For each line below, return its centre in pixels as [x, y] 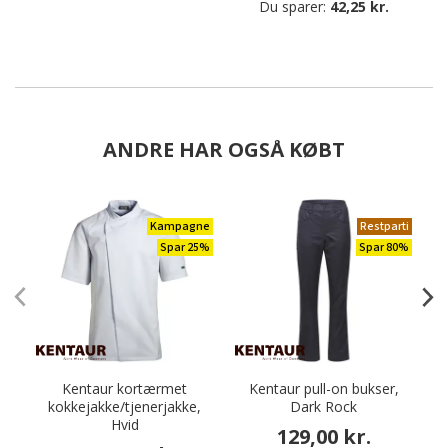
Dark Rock [323, 406]
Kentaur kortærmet [124, 388]
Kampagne [180, 226]
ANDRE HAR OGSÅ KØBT [224, 149]
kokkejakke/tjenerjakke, [124, 406]
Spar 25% [185, 247]
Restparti [384, 226]
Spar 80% [384, 247]
